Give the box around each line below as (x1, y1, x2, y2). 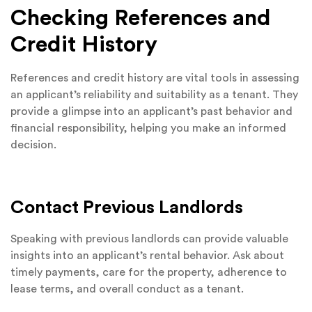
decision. (10, 139, 56, 151)
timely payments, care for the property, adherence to (10, 267, 287, 279)
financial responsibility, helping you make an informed (10, 123, 286, 134)
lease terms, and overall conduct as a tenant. (10, 283, 244, 295)
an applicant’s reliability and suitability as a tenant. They (10, 89, 298, 101)
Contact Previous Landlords (10, 198, 243, 217)
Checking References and (10, 6, 271, 29)
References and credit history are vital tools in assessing (10, 72, 299, 84)
